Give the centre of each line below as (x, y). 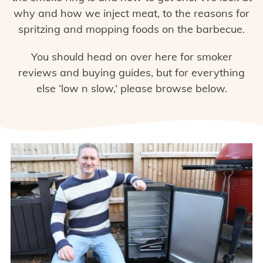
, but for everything (198, 73)
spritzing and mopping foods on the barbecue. (131, 29)
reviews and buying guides (85, 73)
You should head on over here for (114, 57)
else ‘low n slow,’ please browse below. (131, 88)
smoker (214, 57)
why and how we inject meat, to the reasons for (131, 13)
